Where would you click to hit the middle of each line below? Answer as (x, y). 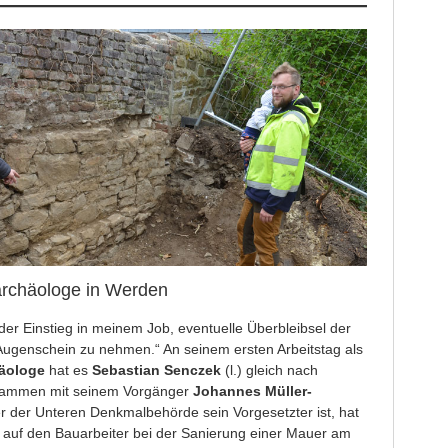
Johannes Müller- (252, 390)
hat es (68, 369)
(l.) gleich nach (271, 369)
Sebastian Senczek (158, 369)
